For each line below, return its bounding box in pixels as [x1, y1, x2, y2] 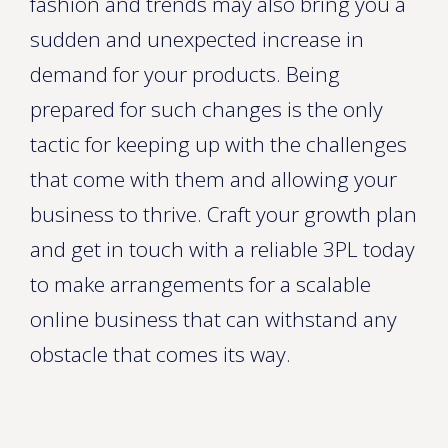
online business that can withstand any [30, 305, 397, 333]
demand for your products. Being [30, 60, 340, 88]
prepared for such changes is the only [30, 95, 383, 123]
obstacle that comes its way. [30, 340, 291, 368]
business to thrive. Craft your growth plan [30, 200, 417, 228]
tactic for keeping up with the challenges [30, 130, 407, 158]
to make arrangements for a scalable [30, 270, 371, 298]
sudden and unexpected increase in [30, 25, 364, 53]
